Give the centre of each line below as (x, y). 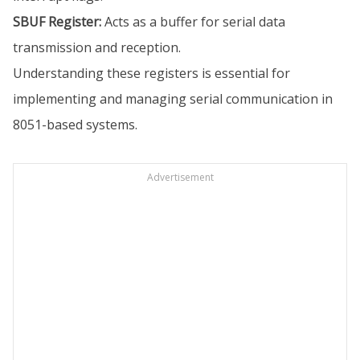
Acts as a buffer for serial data (193, 21)
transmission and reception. (97, 47)
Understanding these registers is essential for (151, 73)
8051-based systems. (75, 124)
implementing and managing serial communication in (173, 98)
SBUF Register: (57, 21)
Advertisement (180, 177)
